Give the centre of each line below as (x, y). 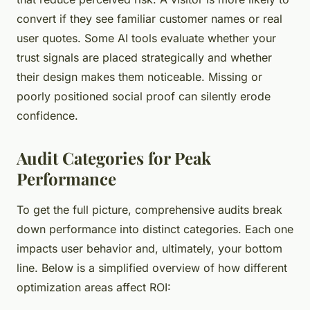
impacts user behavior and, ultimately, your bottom (149, 249)
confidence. (47, 116)
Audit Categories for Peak (114, 158)
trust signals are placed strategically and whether (144, 58)
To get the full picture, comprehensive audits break (149, 210)
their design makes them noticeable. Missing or (139, 77)
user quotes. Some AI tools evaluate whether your (146, 38)
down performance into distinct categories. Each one (155, 229)
